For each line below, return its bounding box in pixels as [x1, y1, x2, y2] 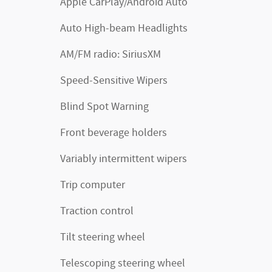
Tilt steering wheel [60, 229, 145, 245]
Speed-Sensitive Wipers [60, 73, 168, 88]
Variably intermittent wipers [60, 151, 187, 166]
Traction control [60, 203, 134, 219]
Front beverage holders [60, 125, 167, 140]
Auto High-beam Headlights [60, 21, 188, 36]
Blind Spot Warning [60, 99, 149, 114]
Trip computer [60, 177, 125, 192]
